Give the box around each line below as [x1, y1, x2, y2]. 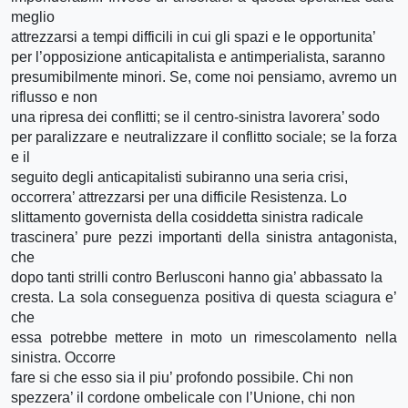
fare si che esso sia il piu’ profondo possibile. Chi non [11, 369, 353, 385]
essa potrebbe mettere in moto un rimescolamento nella [11, 329, 397, 345]
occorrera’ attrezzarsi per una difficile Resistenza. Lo [11, 189, 347, 205]
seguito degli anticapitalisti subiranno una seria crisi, [11, 168, 348, 185]
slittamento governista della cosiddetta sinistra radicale [11, 209, 363, 225]
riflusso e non [11, 88, 97, 105]
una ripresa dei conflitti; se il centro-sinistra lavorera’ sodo [11, 108, 380, 125]
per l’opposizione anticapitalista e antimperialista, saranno [11, 48, 385, 65]
